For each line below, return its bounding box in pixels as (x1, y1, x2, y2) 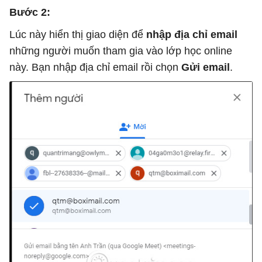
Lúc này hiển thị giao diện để (9, 28, 146, 40)
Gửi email (181, 61, 230, 73)
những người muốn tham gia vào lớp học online (9, 44, 232, 57)
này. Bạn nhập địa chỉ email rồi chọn (9, 61, 181, 73)
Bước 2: (9, 6, 50, 18)
